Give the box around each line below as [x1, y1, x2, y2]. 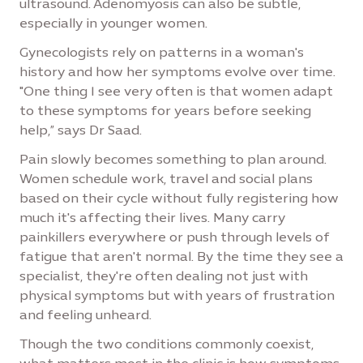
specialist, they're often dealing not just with [19, 268, 308, 284]
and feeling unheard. [19, 307, 152, 322]
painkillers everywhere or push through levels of [19, 229, 330, 245]
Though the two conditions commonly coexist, [19, 336, 314, 352]
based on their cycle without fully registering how [19, 190, 339, 206]
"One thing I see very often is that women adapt [19, 83, 333, 99]
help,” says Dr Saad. [19, 122, 142, 138]
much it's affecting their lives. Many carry [19, 210, 285, 225]
